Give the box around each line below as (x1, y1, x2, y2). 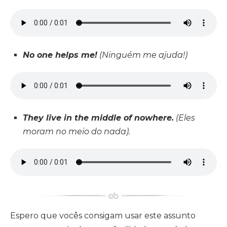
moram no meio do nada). (23, 127, 130, 137)
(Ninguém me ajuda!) (97, 50, 187, 60)
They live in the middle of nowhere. (23, 113, 174, 123)
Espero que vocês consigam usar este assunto (10, 211, 196, 221)
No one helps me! (23, 50, 97, 60)
